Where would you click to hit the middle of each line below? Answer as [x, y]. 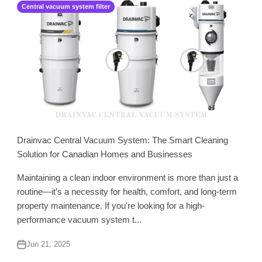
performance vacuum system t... [80, 219]
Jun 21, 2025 [49, 244]
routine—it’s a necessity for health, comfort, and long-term [127, 191]
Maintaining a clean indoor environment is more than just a [128, 177]
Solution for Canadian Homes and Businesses [105, 154]
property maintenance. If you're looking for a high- [111, 205]
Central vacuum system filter [66, 6]
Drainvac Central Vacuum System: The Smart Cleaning [123, 140]
